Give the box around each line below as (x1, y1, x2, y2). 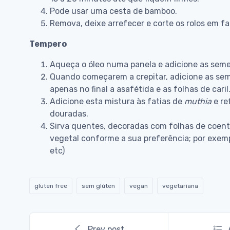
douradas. (50, 109, 88, 119)
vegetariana (162, 182, 198, 190)
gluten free (34, 182, 67, 190)
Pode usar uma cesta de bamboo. (50, 6, 177, 16)
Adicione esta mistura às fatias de (50, 97, 184, 107)
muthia (184, 97, 212, 107)
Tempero (29, 39, 67, 49)
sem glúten (82, 182, 115, 190)
